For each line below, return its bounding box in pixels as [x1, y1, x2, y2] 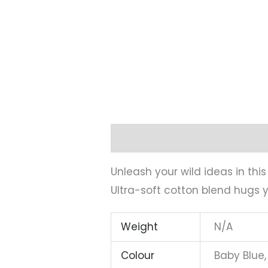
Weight [120, 219, 158, 234]
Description [111, 130, 169, 145]
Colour [120, 248, 154, 263]
